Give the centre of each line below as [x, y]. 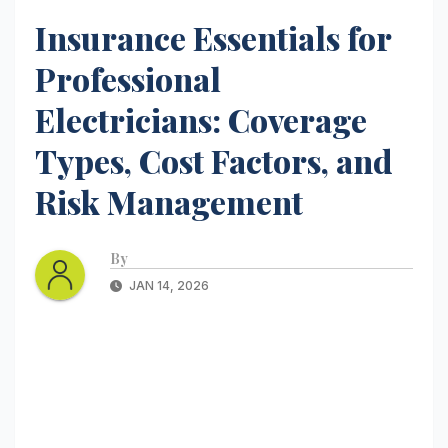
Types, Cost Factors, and [213, 160]
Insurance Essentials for [213, 37]
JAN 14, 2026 [167, 285]
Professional [128, 78]
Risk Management [169, 201]
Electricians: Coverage [201, 119]
